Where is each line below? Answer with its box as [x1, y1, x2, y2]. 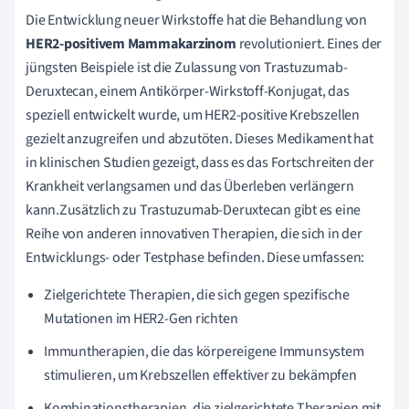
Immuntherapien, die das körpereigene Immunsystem [44, 341, 364, 362]
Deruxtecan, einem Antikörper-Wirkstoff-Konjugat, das [26, 80, 350, 101]
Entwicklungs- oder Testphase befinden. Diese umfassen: [26, 246, 365, 267]
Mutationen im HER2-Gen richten [44, 308, 238, 329]
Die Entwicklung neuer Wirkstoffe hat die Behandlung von [26, 9, 367, 30]
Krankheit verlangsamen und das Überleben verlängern [26, 175, 354, 196]
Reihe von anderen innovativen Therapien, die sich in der [26, 223, 362, 244]
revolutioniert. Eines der [236, 33, 383, 54]
